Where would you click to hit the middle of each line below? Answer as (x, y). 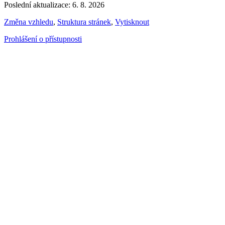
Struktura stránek (84, 22)
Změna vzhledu (29, 22)
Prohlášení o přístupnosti (43, 39)
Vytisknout (132, 22)
